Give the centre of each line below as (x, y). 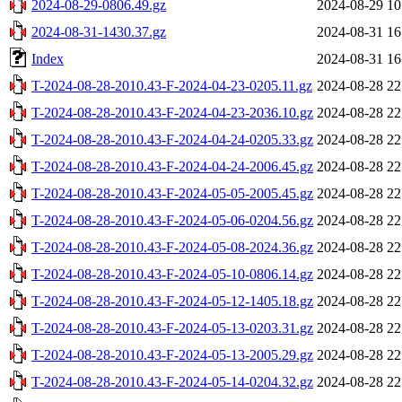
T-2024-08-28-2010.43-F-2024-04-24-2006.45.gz (172, 166)
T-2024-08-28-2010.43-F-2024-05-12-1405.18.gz (172, 301)
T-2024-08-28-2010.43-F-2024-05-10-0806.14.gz (172, 274)
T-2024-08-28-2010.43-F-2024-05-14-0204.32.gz (172, 381)
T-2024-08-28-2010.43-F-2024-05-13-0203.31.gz (172, 328)
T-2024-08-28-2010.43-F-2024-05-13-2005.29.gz (172, 354)
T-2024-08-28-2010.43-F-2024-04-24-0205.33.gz (172, 139)
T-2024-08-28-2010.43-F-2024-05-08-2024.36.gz (172, 247)
